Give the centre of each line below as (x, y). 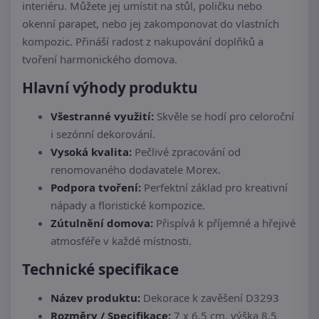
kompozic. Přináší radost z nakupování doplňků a (143, 42)
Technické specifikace (100, 270)
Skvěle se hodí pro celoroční (224, 116)
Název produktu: (95, 298)
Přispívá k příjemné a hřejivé (224, 223)
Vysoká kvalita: (91, 152)
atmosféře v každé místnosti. (121, 241)
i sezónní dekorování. (103, 134)
